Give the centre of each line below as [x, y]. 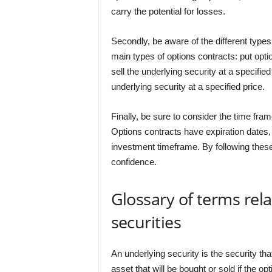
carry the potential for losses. [168, 11]
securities [146, 222]
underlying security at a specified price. [188, 87]
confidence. [134, 162]
